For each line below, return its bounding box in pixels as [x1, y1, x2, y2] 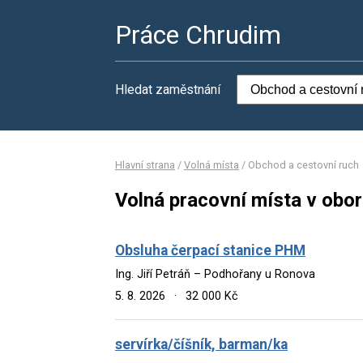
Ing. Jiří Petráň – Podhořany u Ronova [115, 267, 315, 281]
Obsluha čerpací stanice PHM [115, 241, 305, 258]
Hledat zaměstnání [115, 82, 220, 97]
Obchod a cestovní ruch [248, 159, 359, 171]
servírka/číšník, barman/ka [115, 335, 288, 352]
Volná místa [184, 159, 239, 171]
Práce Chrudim [115, 19, 281, 50]
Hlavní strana [115, 159, 175, 171]
